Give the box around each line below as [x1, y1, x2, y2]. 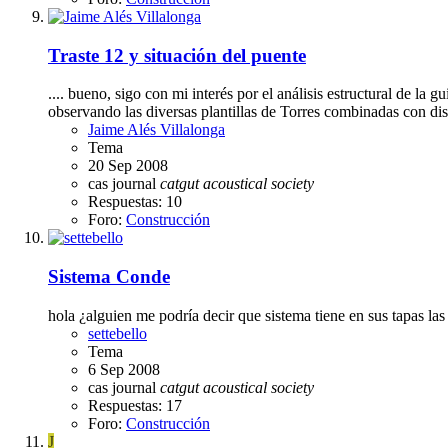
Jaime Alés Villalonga [88, 121, 225, 139]
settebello [88, 324, 147, 342]
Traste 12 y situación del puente [48, 44, 306, 66]
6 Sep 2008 [88, 360, 160, 378]
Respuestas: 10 [88, 193, 182, 211]
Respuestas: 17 [88, 396, 182, 414]
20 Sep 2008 [88, 157, 168, 175]
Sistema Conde [48, 265, 170, 287]
